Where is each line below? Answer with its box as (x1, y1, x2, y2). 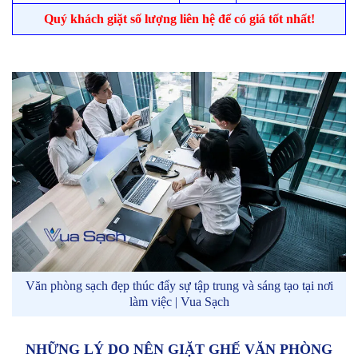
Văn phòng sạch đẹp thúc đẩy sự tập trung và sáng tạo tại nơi (25, 279, 333, 293)
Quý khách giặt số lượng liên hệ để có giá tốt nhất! (43, 12, 315, 26)
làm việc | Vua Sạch (129, 295, 229, 309)
